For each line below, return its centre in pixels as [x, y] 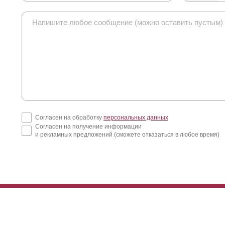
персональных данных [136, 118]
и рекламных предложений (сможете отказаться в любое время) [127, 135]
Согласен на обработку [69, 118]
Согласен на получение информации [88, 127]
